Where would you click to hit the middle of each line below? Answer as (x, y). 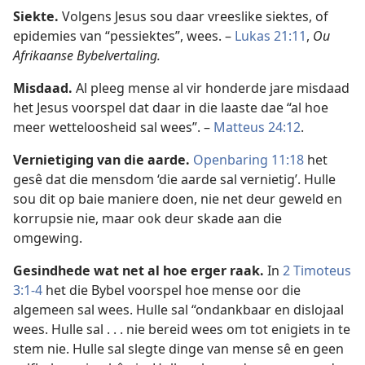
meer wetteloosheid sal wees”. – (113, 128)
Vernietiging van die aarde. (101, 160)
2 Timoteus (317, 271)
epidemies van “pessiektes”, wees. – (124, 36)
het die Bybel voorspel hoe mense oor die (172, 290)
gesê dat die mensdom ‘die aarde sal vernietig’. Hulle (174, 180)
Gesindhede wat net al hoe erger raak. (139, 271)
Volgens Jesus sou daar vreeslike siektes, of (193, 17)
